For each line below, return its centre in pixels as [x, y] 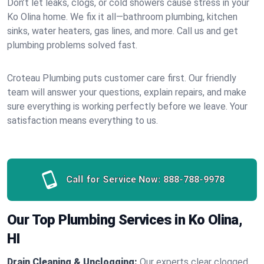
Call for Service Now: [113, 179]
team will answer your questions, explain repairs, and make [127, 92]
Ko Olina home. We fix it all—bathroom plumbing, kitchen [122, 17]
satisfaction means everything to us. [82, 121]
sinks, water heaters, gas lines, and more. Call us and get [123, 31]
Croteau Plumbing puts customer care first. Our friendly [122, 78]
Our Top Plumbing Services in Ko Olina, [125, 220]
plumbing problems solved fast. [72, 45]
